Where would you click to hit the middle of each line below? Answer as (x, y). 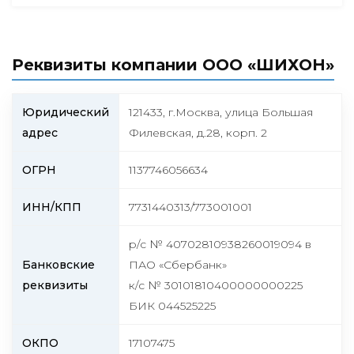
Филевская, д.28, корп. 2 (198, 133)
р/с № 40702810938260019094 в (220, 245)
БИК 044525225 (172, 306)
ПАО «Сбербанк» (178, 265)
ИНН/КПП (52, 207)
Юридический (66, 113)
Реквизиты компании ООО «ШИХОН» (173, 64)
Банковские (58, 265)
